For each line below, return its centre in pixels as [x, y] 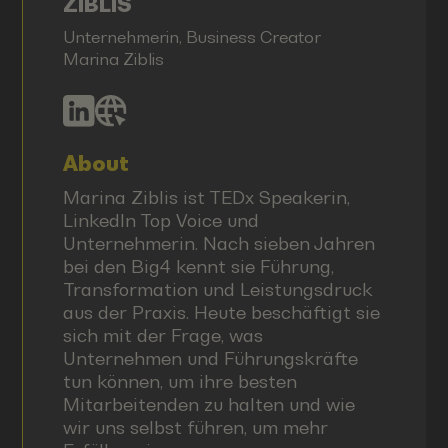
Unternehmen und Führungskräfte [210, 358]
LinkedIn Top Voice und [160, 220]
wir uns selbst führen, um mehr [195, 427]
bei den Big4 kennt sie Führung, [198, 266]
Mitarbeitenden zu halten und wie [208, 404]
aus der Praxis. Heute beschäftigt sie [221, 312]
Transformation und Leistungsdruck [217, 289]
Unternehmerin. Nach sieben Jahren [218, 243]
